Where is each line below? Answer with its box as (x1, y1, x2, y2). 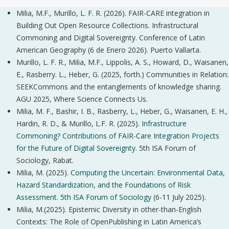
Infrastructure (142, 119, 187, 128)
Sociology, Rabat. (16, 155, 74, 165)
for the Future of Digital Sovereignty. (16, 143, 137, 153)
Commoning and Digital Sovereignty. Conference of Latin (16, 33, 205, 42)
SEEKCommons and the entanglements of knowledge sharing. (16, 82, 221, 91)
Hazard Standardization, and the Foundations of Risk (16, 180, 191, 190)
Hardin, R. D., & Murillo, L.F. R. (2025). (16, 119, 142, 128)
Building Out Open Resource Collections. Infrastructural (16, 20, 198, 30)
